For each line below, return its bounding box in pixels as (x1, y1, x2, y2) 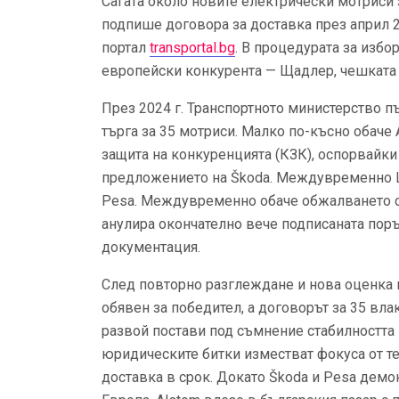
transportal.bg (150, 39, 235, 56)
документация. (102, 239, 200, 256)
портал (102, 39, 150, 56)
